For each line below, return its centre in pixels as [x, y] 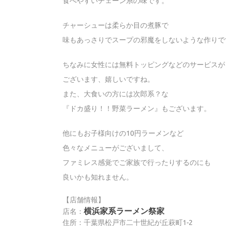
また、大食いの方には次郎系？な [116, 94]
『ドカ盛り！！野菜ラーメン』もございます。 [137, 109]
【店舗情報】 [84, 200]
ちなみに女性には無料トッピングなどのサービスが [144, 65]
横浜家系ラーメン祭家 [124, 211]
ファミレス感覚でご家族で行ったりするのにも [137, 163]
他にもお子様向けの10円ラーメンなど [123, 133]
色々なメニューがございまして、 [116, 148]
